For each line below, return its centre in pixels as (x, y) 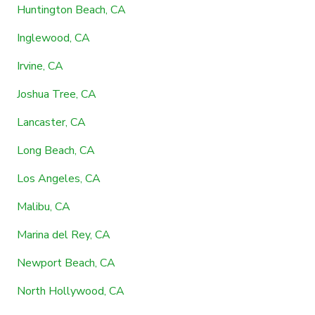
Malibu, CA (44, 206)
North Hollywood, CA (71, 291)
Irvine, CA (40, 66)
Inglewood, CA (53, 38)
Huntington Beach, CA (71, 9)
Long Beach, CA (56, 150)
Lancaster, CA (51, 122)
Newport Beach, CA (66, 263)
